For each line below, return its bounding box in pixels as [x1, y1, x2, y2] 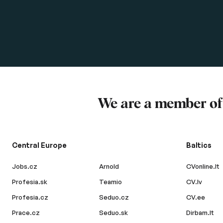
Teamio [99, 178, 122, 186]
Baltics [186, 141, 212, 149]
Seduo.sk [99, 209, 128, 217]
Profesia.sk [12, 178, 47, 186]
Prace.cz [12, 209, 40, 217]
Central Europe [12, 141, 67, 149]
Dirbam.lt [186, 209, 215, 217]
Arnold [99, 162, 119, 170]
